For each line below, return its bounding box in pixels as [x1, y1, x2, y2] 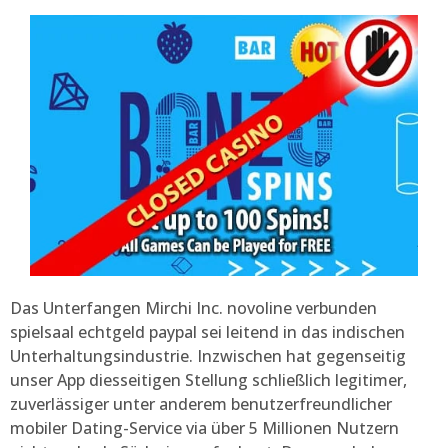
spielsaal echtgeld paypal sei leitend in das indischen [10, 321, 405, 344]
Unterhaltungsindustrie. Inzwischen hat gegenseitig [10, 345, 406, 368]
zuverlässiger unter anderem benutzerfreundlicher [10, 393, 392, 416]
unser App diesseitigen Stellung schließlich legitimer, [10, 369, 407, 392]
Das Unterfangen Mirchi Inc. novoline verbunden [10, 297, 377, 320]
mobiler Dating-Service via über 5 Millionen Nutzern [10, 417, 399, 440]
